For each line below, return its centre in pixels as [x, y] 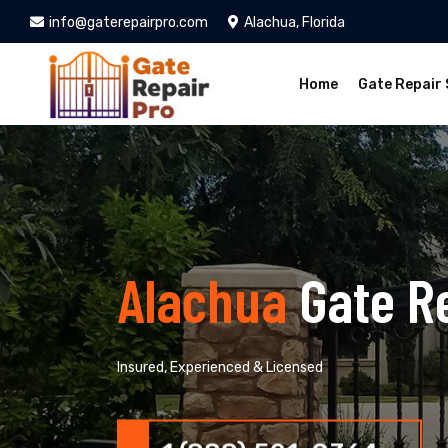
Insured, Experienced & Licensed [220, 367]
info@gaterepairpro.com [128, 22]
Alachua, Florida [294, 22]
